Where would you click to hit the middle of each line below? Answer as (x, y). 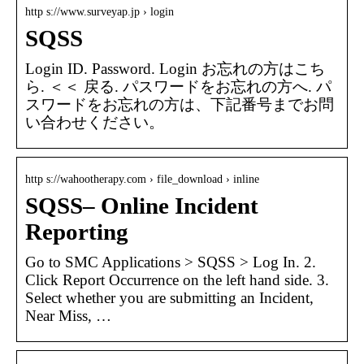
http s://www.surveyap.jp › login (100, 11)
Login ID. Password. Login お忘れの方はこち (175, 68)
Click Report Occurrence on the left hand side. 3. (177, 279)
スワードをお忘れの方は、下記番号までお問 (180, 104)
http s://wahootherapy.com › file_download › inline (142, 179)
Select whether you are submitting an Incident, (169, 297)
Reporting (77, 232)
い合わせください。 (95, 122)
